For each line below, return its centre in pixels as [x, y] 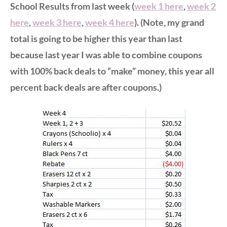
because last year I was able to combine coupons [106, 54]
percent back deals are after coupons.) [87, 87]
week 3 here [57, 22]
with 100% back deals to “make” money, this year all [112, 71]
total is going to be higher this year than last [96, 38]
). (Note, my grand [169, 22]
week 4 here [110, 22]
